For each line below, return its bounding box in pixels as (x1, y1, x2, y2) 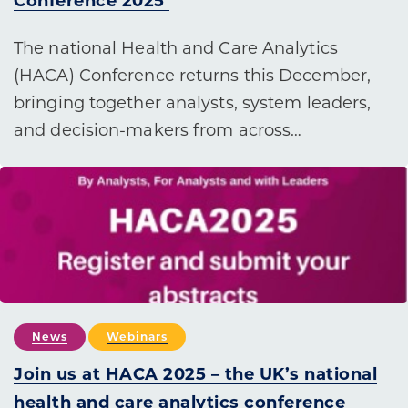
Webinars (107, 330, 168, 344)
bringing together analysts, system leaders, (14, 92, 372, 113)
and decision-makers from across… (14, 119, 302, 140)
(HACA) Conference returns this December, (14, 65, 372, 86)
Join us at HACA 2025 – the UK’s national (14, 364, 377, 385)
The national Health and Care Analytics (14, 37, 338, 58)
